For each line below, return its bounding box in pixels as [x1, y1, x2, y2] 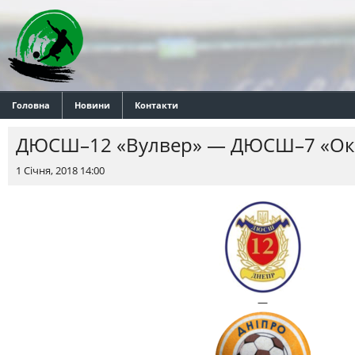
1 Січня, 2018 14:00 [16, 163, 105, 177]
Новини [74, 99, 110, 111]
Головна [12, 99, 50, 111]
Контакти [135, 99, 178, 111]
